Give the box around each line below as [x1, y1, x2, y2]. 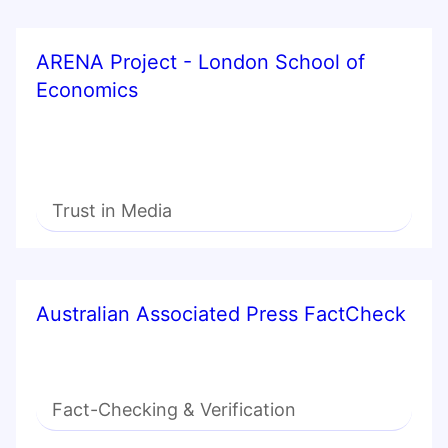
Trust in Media [52, 200, 172, 222]
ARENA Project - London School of [36, 50, 365, 75]
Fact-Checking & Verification [52, 399, 296, 421]
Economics [36, 78, 138, 103]
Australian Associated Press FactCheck [36, 302, 406, 327]
